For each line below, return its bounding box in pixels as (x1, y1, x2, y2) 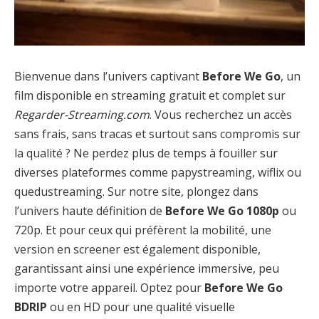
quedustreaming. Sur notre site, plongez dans (14, 183, 258, 199)
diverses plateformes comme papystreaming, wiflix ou (14, 164, 301, 180)
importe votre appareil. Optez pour (14, 279, 204, 296)
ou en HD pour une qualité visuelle (47, 298, 235, 315)
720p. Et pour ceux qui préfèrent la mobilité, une (14, 221, 271, 238)
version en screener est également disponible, (14, 241, 261, 257)
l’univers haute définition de (14, 202, 165, 219)
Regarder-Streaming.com (14, 106, 150, 122)
